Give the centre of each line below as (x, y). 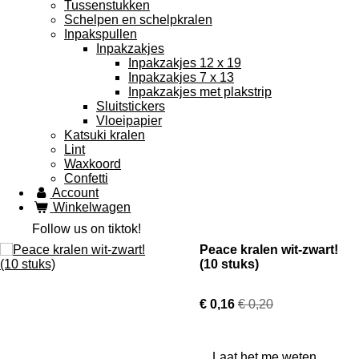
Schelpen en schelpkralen (138, 20)
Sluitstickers (131, 107)
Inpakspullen (101, 34)
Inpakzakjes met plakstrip (200, 92)
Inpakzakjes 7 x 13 (181, 78)
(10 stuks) (229, 264)
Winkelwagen (92, 208)
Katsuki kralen (105, 135)
